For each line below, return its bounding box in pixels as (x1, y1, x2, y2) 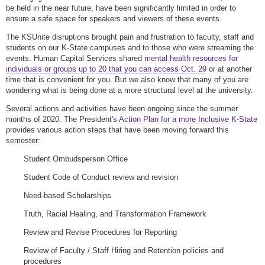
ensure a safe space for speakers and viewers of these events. (6, 14, 224, 24)
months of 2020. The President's (6, 115, 119, 124)
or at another (206, 64, 252, 74)
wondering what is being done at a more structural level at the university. (6, 86, 256, 95)
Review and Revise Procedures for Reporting (24, 228, 179, 237)
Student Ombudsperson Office (24, 154, 130, 164)
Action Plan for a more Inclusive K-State (119, 115, 257, 124)
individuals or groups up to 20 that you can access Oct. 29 (6, 64, 206, 74)
